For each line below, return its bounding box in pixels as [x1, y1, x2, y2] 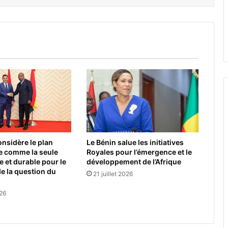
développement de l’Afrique [86, 157, 181, 166]
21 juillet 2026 [93, 170, 133, 178]
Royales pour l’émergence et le [86, 148, 192, 157]
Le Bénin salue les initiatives [86, 138, 184, 147]
